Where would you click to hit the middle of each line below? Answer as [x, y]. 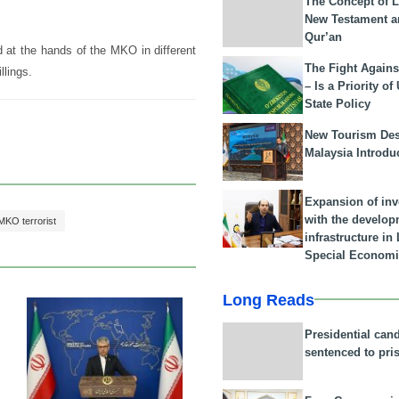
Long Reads [269, 300]
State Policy [338, 103]
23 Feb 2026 [147, 324]
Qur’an [324, 37]
